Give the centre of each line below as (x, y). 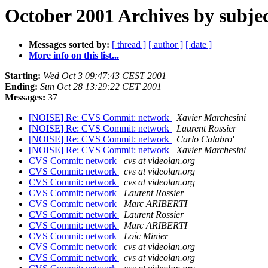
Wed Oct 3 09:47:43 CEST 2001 (105, 76)
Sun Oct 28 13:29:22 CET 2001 (101, 87)
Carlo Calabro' (205, 139)
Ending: (21, 87)
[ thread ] (129, 45)
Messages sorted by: (69, 45)
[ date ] (199, 45)
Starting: (23, 76)
